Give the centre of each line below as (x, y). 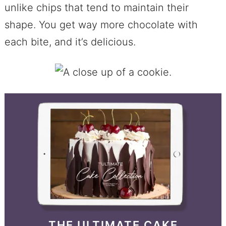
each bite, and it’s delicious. (70, 42)
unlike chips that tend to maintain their (96, 8)
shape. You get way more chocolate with (101, 25)
